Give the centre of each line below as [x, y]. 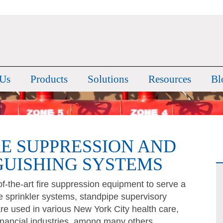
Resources [170, 79]
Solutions [108, 79]
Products [49, 79]
